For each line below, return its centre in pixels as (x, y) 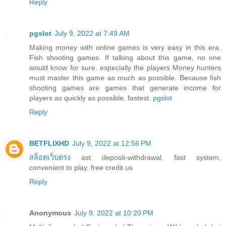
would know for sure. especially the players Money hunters (125, 67)
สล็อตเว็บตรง (50, 157)
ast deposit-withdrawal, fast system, (146, 157)
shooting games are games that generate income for (125, 88)
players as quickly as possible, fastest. (91, 98)
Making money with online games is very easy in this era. (125, 47)
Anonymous (50, 213)
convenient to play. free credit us (81, 167)
